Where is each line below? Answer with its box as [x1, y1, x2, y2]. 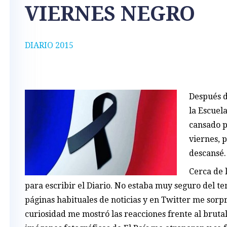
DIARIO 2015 [25, 41, 73, 51]
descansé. [189, 148, 226, 158]
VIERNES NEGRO [25, 2, 195, 26]
